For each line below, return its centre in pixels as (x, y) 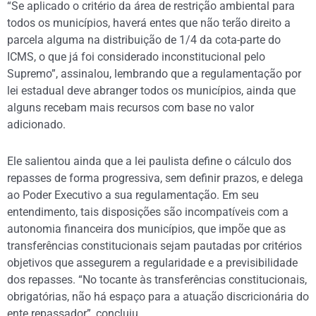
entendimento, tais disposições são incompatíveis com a (148, 212)
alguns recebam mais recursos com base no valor (130, 108)
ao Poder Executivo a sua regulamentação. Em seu (133, 195)
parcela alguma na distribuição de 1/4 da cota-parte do (144, 40)
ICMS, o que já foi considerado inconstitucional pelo (136, 57)
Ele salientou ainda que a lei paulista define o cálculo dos (149, 161)
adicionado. (36, 124)
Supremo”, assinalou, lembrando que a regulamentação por (154, 74)
